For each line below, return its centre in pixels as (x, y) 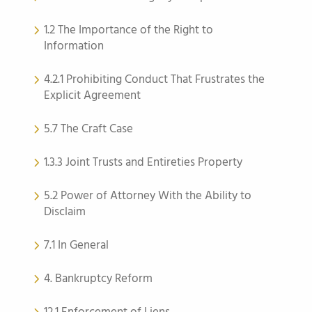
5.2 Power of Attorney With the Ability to (148, 196)
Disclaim (65, 212)
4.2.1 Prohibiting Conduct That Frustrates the (154, 80)
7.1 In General (76, 245)
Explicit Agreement (92, 96)
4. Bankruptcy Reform (98, 279)
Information (74, 46)
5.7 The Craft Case (88, 129)
